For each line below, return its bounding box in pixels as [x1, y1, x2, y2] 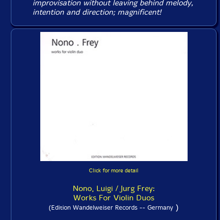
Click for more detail [89, 167, 138, 174]
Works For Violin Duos [73, 192, 154, 202]
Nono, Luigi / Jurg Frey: [73, 183, 155, 193]
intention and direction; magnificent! [32, 7, 162, 17]
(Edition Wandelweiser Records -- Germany [49, 203, 173, 211]
